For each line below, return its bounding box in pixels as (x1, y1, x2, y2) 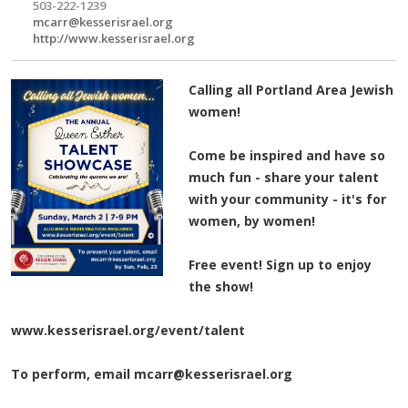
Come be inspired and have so (188, 147, 385, 164)
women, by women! (188, 212, 315, 229)
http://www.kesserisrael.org (33, 30, 195, 46)
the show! (188, 278, 253, 295)
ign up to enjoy (272, 256, 372, 273)
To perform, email (11, 365, 134, 382)
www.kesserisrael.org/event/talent (11, 321, 245, 339)
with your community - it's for (188, 190, 386, 208)
